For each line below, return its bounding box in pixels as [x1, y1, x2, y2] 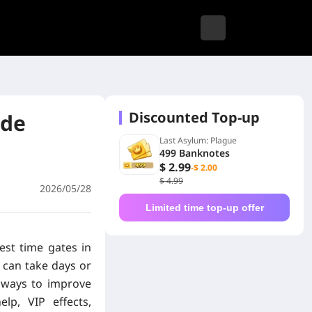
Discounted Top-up [129, 108, 260, 127]
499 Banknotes [159, 146, 230, 159]
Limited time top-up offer [145, 202, 264, 213]
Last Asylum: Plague [159, 134, 237, 146]
